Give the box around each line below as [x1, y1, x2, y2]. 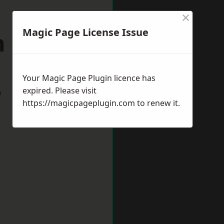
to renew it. [135, 97, 180, 108]
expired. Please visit [22, 85, 96, 96]
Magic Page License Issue [22, 25, 148, 39]
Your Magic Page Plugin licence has [22, 72, 155, 83]
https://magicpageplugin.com [22, 97, 135, 108]
